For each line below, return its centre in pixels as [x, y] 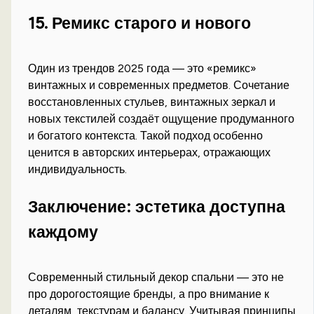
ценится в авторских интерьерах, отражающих [150, 152]
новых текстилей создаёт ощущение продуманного [162, 118]
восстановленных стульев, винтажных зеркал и [152, 102]
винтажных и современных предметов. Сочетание [159, 85]
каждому [63, 232]
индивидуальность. [78, 169]
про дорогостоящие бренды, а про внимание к [149, 294]
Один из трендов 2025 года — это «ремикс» [143, 68]
